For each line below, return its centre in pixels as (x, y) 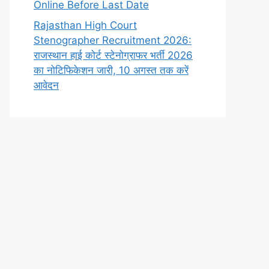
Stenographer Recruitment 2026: (113, 40)
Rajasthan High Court (85, 25)
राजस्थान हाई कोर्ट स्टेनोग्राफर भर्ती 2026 (113, 55)
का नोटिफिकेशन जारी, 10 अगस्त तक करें (111, 70)
